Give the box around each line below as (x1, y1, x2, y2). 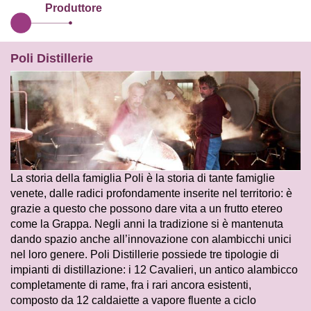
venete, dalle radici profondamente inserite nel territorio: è (10, 187, 292, 200)
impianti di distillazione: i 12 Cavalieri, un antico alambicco (10, 264, 298, 276)
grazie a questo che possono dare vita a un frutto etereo (10, 203, 283, 215)
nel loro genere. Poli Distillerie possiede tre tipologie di (10, 249, 279, 261)
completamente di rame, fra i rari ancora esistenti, (10, 279, 251, 292)
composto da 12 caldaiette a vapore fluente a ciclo (10, 294, 256, 307)
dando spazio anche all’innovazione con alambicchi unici (10, 233, 292, 246)
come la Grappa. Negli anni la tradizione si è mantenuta (10, 218, 283, 230)
